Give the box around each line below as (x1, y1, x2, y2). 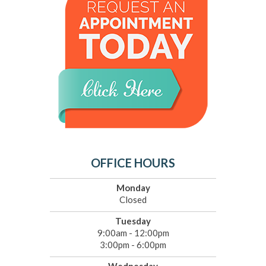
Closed (119, 194, 147, 205)
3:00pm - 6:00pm (100, 239, 166, 251)
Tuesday (115, 216, 151, 227)
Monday (116, 182, 150, 194)
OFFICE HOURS (91, 156, 175, 170)
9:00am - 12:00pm (97, 227, 169, 239)
